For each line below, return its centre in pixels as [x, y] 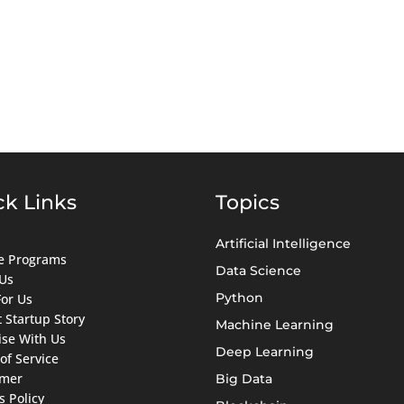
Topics [248, 202]
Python [239, 297]
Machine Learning [275, 324]
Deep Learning [265, 351]
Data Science [258, 270]
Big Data [244, 378]
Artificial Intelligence [283, 243]
